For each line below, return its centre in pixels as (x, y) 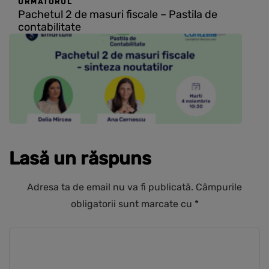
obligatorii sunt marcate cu (132, 204)
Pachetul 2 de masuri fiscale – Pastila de (118, 15)
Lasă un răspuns (80, 159)
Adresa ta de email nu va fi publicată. (110, 187)
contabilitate (50, 27)
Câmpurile (219, 187)
